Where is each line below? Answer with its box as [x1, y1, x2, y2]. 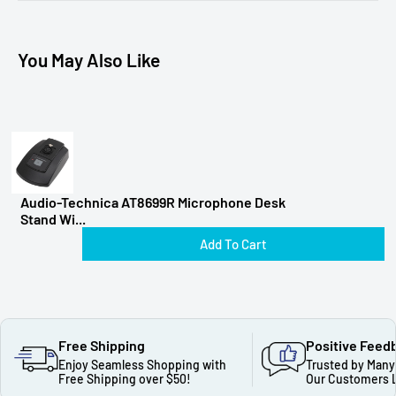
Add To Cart [200, 236, 267, 253]
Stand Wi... [20, 210, 86, 228]
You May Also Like [18, 49, 160, 72]
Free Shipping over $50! [58, 371, 191, 387]
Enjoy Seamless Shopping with [58, 357, 226, 373]
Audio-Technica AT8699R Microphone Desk [20, 194, 286, 211]
